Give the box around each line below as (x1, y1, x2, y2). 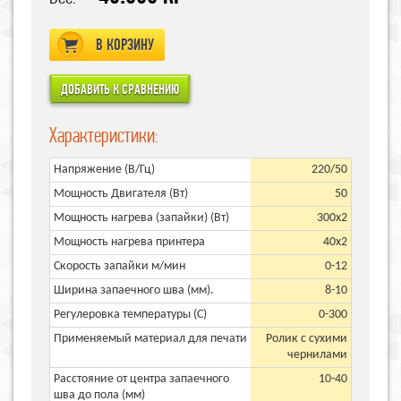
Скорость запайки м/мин (54, 259, 185, 273)
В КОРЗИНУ (96, 35, 154, 55)
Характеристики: (49, 122, 158, 147)
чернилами (287, 347, 347, 362)
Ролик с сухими (266, 331, 347, 346)
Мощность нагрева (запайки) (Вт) (54, 210, 229, 225)
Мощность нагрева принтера (54, 235, 205, 249)
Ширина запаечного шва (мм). (54, 283, 214, 297)
